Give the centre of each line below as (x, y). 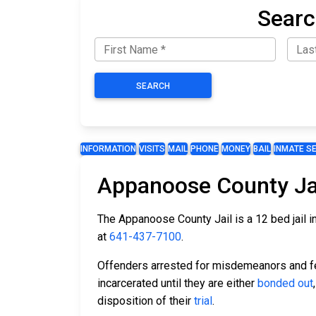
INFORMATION (108, 149)
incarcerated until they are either (177, 284)
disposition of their (146, 301)
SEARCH (153, 86)
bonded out (285, 284)
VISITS (152, 149)
